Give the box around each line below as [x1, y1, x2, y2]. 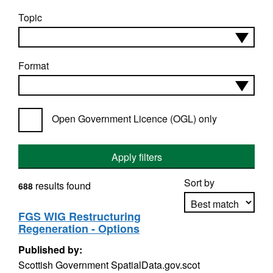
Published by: [18, 243, 82, 257]
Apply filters [111, 150, 162, 164]
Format [18, 58, 49, 73]
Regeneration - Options [18, 221, 140, 236]
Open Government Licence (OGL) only [52, 112, 217, 126]
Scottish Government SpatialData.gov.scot [18, 258, 200, 272]
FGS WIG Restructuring [18, 208, 141, 224]
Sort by [184, 175, 214, 190]
